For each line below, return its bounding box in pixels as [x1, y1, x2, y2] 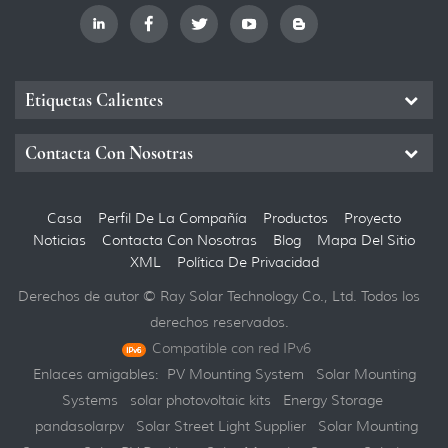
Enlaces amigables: [32, 365, 159, 383]
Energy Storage [282, 391, 383, 409]
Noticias [33, 231, 86, 249]
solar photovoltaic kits [129, 391, 271, 409]
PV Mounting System [166, 365, 304, 383]
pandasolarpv [34, 417, 124, 435]
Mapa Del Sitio [317, 231, 415, 249]
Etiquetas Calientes [25, 89, 163, 111]
